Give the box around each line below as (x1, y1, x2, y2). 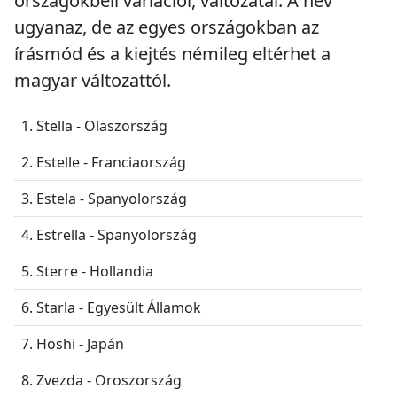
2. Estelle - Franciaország (21, 152, 186, 172)
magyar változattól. (14, 67, 171, 92)
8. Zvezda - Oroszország (21, 370, 182, 390)
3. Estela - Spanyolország (21, 188, 187, 208)
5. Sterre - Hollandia (21, 261, 153, 281)
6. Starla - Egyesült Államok (21, 297, 201, 317)
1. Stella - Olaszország (21, 115, 167, 136)
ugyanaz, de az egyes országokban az (14, 14, 319, 39)
